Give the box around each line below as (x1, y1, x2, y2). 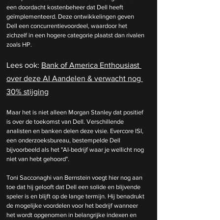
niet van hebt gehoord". (6, 155, 71, 163)
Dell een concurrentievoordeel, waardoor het (6, 22, 129, 29)
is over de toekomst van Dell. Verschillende (6, 117, 125, 125)
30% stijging (6, 87, 49, 96)
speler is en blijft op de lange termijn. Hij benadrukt (6, 192, 146, 200)
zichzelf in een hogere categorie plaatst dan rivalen (6, 31, 146, 39)
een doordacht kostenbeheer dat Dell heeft (6, 3, 125, 11)
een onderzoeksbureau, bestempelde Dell (6, 136, 122, 144)
